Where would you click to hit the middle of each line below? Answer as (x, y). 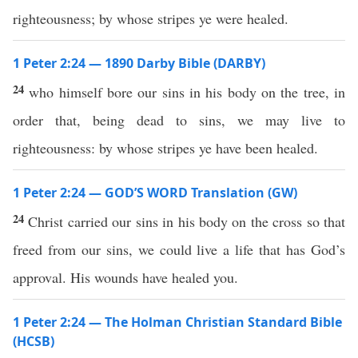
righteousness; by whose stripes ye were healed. (151, 18)
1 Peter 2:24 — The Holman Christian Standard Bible (177, 322)
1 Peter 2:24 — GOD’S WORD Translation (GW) (155, 193)
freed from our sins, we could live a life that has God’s (179, 249)
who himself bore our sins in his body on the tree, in (187, 92)
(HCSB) (34, 341)
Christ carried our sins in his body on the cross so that (187, 221)
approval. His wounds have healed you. (125, 277)
